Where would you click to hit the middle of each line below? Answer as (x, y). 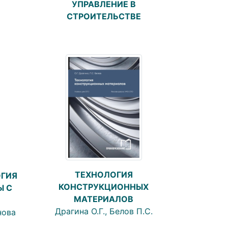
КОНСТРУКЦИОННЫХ (104, 187)
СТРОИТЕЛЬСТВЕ (104, 16)
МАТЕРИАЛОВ (104, 199)
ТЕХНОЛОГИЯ (104, 175)
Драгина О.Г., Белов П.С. (104, 211)
